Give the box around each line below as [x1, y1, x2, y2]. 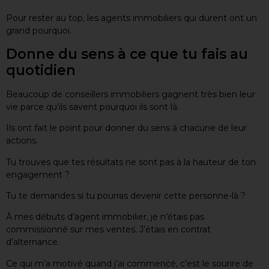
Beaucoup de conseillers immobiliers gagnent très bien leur [6, 88, 255, 100]
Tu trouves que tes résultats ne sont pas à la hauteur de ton [6, 156, 256, 168]
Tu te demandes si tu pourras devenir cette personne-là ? [6, 190, 246, 201]
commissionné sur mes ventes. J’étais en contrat [6, 224, 211, 235]
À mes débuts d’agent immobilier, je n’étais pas [6, 211, 204, 223]
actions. [6, 135, 38, 147]
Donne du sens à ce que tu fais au [6, 45, 248, 62]
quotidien [6, 61, 76, 79]
